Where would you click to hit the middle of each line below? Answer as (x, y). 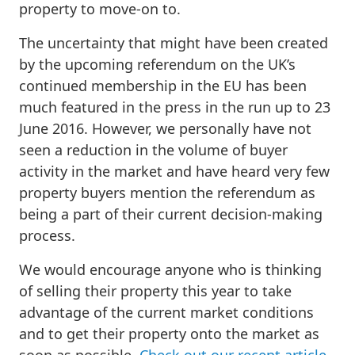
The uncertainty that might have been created (174, 42)
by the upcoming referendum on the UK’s (157, 64)
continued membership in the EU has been (163, 85)
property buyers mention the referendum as (167, 192)
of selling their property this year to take (155, 290)
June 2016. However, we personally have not (165, 128)
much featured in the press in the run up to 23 (175, 107)
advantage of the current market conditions (166, 312)
